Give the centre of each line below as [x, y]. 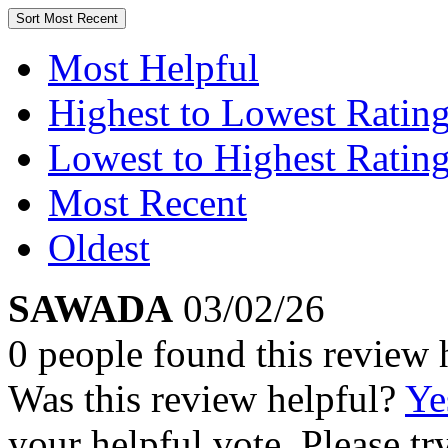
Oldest [99, 247]
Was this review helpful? [206, 398]
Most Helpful [153, 67]
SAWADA [90, 308]
